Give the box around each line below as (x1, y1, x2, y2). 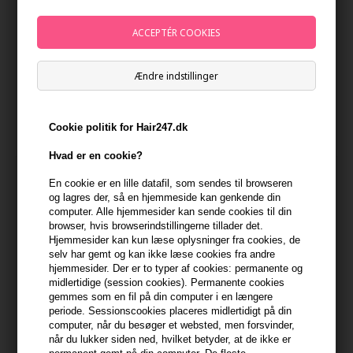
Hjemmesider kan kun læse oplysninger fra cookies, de (49, 234, 301, 247)
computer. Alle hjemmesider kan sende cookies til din (49, 206, 292, 218)
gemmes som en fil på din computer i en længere (49, 291, 273, 303)
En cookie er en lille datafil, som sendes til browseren (49, 177, 293, 190)
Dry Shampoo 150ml (188, 65, 284, 80)
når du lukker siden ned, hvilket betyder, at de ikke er (49, 333, 292, 346)
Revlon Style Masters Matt (23, 51, 147, 66)
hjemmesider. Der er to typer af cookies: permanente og (49, 262, 303, 275)
